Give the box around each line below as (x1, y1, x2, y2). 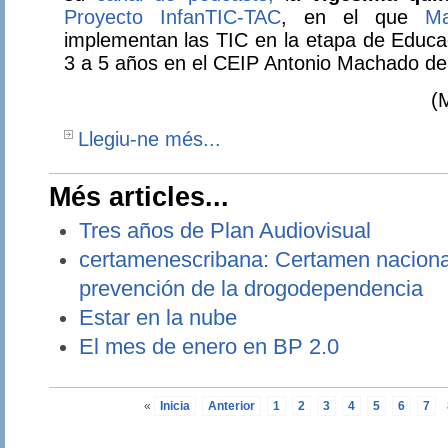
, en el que (280, 6, 426, 29)
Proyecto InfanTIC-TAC (63, 6, 281, 29)
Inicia (160, 399, 191, 413)
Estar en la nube (78, 306, 237, 330)
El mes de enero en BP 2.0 (78, 335, 339, 359)
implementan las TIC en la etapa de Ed (63, 29, 416, 52)
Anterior (208, 399, 256, 413)
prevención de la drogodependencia (78, 277, 423, 301)
